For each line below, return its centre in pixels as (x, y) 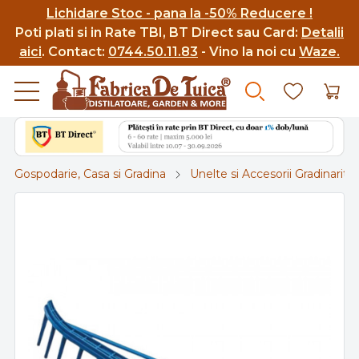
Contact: (78, 52)
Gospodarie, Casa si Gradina (90, 174)
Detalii (323, 32)
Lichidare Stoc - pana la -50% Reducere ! (179, 13)
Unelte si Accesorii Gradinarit (269, 174)
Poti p (34, 32)
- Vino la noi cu (248, 52)
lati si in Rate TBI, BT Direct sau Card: (177, 32)
